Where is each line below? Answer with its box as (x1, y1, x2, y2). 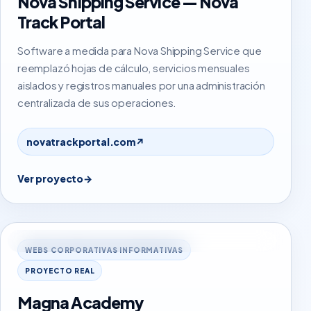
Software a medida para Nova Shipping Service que (17, 44, 262, 57)
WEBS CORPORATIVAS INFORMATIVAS (25, 246, 183, 254)
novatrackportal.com (26, 135, 135, 148)
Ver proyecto (17, 172, 84, 185)
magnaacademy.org (35, 237, 110, 245)
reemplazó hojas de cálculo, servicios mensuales (17, 61, 250, 74)
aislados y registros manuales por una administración (17, 78, 265, 92)
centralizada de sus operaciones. (17, 96, 177, 109)
